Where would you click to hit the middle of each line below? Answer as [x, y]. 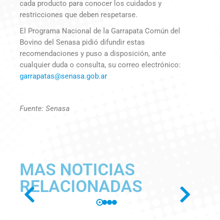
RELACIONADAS [81, 186]
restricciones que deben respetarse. [79, 14]
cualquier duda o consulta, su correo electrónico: [100, 65]
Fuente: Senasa [45, 108]
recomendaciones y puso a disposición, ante [93, 53]
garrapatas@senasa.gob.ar [63, 76]
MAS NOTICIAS [77, 169]
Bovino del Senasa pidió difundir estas [82, 42]
